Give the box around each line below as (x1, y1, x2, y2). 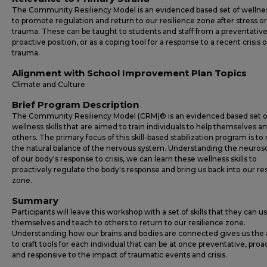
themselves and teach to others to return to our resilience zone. (12, 218, 246, 227)
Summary (12, 195, 58, 206)
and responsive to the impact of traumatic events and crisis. (12, 250, 227, 259)
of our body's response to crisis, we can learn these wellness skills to (12, 154, 257, 163)
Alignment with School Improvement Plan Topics (12, 67, 247, 79)
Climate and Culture (12, 80, 85, 89)
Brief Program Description (12, 99, 139, 110)
